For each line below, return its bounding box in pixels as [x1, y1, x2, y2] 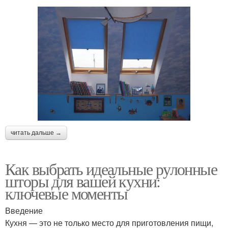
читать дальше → [11, 129, 62, 137]
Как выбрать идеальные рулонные [5, 158, 217, 180]
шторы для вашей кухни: [5, 170, 160, 192]
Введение [5, 205, 43, 217]
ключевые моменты [5, 182, 128, 205]
